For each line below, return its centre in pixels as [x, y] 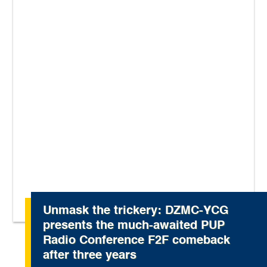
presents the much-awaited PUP [134, 226]
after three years [90, 256]
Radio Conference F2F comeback [137, 241]
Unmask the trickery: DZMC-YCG [136, 211]
